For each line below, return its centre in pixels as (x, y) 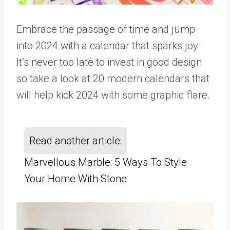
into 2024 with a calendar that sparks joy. (108, 45)
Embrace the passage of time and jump (106, 29)
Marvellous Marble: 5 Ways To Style (106, 162)
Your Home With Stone (75, 178)
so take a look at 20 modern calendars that (113, 78)
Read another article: (75, 140)
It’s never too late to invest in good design (109, 62)
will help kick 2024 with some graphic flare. (113, 95)
